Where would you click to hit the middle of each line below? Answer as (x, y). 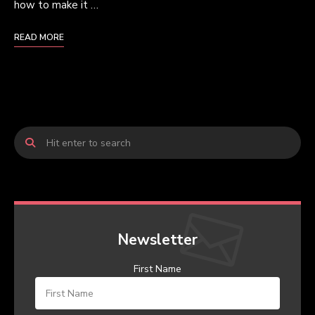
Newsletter (157, 240)
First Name (157, 269)
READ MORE (39, 37)
